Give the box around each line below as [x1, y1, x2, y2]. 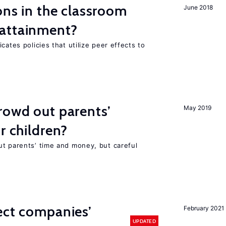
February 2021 [184, 204, 224, 212]
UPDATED [132, 217, 156, 224]
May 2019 [184, 104, 211, 111]
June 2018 [184, 4, 213, 11]
